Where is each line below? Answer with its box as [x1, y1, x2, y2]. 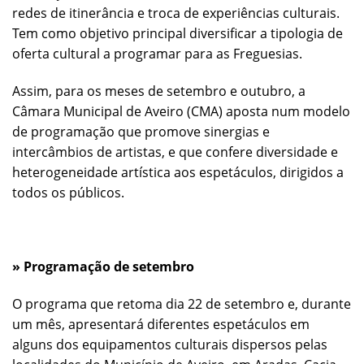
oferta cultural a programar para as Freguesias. [12, 45, 302, 63]
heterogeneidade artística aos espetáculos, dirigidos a [12, 162, 344, 181]
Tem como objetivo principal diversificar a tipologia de [12, 24, 343, 42]
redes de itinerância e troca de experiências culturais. [12, 4, 340, 22]
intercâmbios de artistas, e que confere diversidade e [12, 142, 338, 161]
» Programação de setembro [12, 258, 194, 276]
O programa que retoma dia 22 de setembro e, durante [12, 295, 351, 314]
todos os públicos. [12, 183, 124, 201]
